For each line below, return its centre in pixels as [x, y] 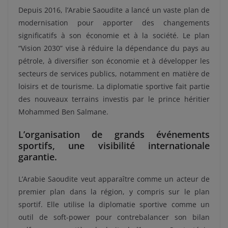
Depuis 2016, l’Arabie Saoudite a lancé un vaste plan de [114, 10]
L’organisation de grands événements [114, 134]
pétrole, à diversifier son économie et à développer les [114, 61]
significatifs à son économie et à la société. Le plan [114, 35]
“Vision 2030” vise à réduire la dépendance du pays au [114, 48]
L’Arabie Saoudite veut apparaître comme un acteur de [114, 179]
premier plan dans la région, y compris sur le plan [114, 191]
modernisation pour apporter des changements [114, 22]
